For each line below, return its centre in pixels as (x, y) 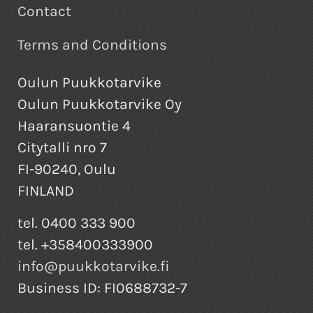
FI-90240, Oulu (67, 169)
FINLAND (46, 191)
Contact (44, 12)
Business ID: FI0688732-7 (102, 288)
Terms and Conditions (92, 45)
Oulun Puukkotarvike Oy (100, 104)
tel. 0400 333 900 (77, 223)
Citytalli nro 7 (62, 148)
